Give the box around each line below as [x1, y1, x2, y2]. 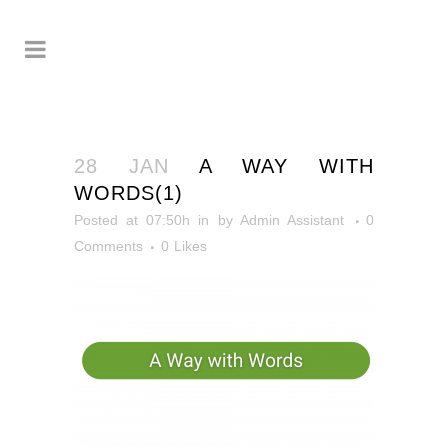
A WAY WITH [168, 155, 374, 177]
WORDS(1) [74, 182, 183, 204]
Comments [74, 238, 143, 254]
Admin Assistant [239, 212, 344, 228]
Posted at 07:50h [74, 212, 191, 228]
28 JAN [74, 155, 169, 177]
